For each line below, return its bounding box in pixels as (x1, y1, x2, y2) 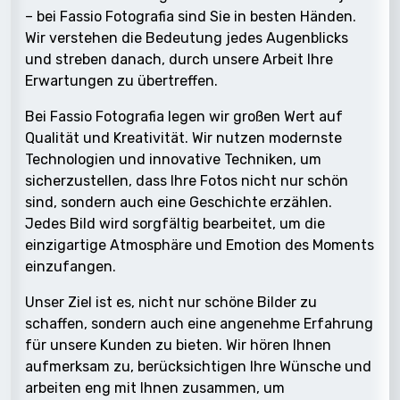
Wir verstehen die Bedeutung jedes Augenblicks (25, 29, 348, 46)
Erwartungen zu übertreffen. (25, 71, 218, 89)
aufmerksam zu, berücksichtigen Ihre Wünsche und (25, 357, 371, 375)
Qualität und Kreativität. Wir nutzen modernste (25, 129, 342, 146)
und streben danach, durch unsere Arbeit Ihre (25, 50, 333, 68)
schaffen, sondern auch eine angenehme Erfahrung (25, 314, 373, 332)
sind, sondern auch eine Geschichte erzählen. (25, 193, 332, 211)
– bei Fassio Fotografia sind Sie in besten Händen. (25, 7, 356, 25)
